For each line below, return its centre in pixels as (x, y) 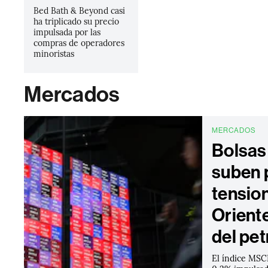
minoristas (54, 53)
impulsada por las (67, 32)
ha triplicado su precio (77, 21)
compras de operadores (79, 42)
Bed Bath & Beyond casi (80, 10)
